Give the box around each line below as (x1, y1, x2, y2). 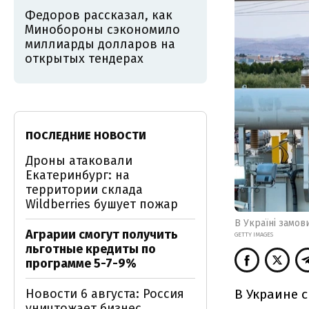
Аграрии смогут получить (26, 227, 178, 242)
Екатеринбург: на (26, 168, 130, 183)
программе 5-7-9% (26, 256, 137, 271)
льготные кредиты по (26, 241, 156, 257)
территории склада (26, 182, 143, 197)
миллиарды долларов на (25, 37, 175, 52)
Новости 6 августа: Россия (26, 286, 184, 301)
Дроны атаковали (26, 153, 132, 168)
